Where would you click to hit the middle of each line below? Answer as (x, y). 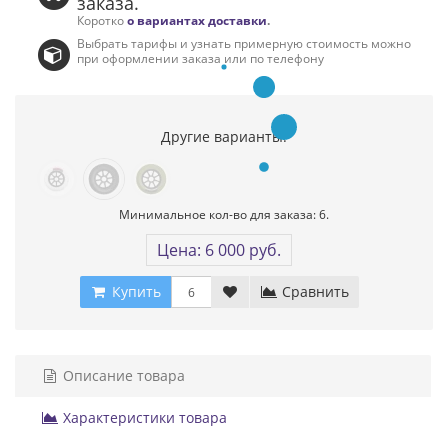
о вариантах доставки (197, 20)
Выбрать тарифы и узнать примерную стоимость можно (244, 43)
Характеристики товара (143, 418)
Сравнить (313, 292)
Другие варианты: (224, 137)
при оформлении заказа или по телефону (201, 58)
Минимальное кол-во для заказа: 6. (224, 214)
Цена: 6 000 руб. (219, 250)
